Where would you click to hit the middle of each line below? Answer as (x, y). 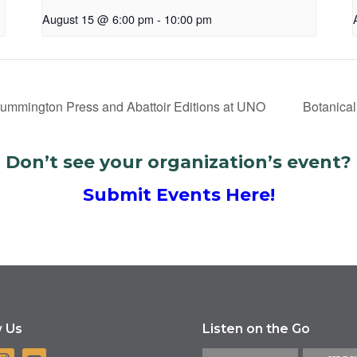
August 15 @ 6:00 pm (98, 19)
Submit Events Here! (178, 195)
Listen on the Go (256, 329)
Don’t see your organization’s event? (178, 163)
